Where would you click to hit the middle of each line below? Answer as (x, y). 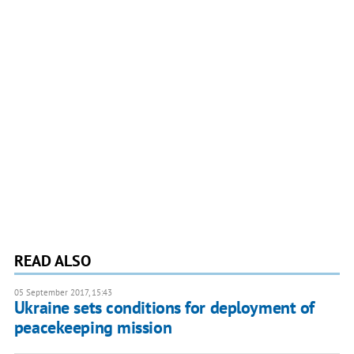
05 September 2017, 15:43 (63, 293)
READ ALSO (52, 261)
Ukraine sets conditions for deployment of (164, 308)
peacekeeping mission (93, 328)
